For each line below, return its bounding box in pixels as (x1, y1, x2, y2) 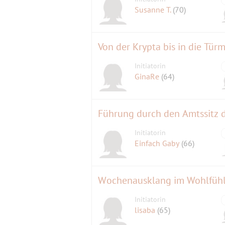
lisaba (135, 204, 158, 215)
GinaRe (135, 71, 162, 81)
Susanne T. (135, 4, 173, 15)
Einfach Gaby (135, 138, 182, 148)
